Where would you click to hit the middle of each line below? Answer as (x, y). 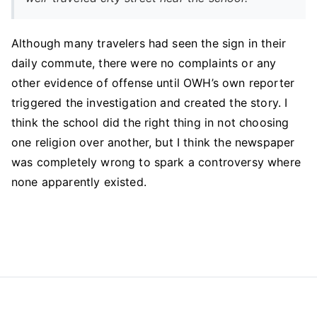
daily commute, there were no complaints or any (144, 63)
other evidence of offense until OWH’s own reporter (153, 83)
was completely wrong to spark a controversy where (156, 162)
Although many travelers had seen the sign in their (149, 43)
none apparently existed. (79, 182)
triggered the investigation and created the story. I (150, 103)
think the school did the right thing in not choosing (150, 122)
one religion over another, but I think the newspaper (153, 142)
